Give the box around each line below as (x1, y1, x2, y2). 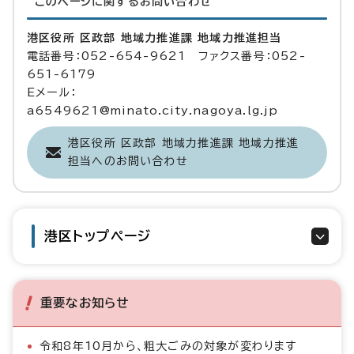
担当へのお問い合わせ (68, 156, 188, 168)
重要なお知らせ (40, 296, 130, 310)
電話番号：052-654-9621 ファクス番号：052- (27, 51, 306, 62)
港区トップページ (44, 229, 152, 243)
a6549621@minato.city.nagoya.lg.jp (27, 105, 279, 117)
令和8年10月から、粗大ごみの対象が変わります (40, 341, 297, 352)
